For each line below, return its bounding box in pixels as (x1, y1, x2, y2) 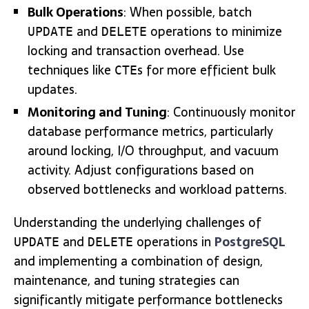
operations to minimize (147, 21, 282, 41)
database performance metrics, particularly (28, 121, 273, 141)
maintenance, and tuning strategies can (14, 270, 239, 290)
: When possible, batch (123, 2, 252, 22)
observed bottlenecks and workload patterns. (28, 179, 287, 199)
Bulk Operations (28, 2, 123, 22)
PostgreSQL (215, 232, 286, 252)
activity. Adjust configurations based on (28, 160, 254, 180)
